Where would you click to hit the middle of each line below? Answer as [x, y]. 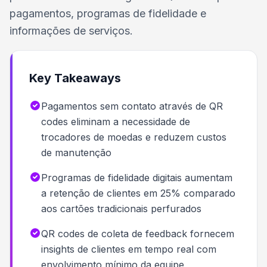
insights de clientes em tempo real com [129, 249]
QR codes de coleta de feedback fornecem [138, 234]
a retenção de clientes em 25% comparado [138, 193]
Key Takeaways [75, 78]
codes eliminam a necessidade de [116, 122]
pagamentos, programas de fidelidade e [108, 13]
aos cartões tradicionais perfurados [121, 209]
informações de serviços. [71, 31]
